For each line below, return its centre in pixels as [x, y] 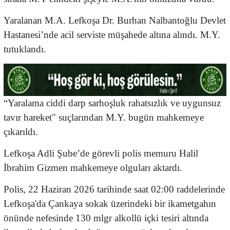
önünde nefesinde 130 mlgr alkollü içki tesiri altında [106, 218]
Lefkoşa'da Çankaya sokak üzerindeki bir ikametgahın [110, 204]
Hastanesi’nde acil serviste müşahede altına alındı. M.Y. [112, 35]
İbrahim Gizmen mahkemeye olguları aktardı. [93, 168]
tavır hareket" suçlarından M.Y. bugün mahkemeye [104, 118]
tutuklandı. [25, 49]
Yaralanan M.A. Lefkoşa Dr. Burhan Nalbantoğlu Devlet [115, 21]
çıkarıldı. [21, 132]
